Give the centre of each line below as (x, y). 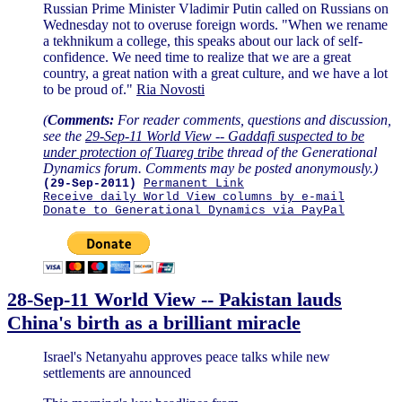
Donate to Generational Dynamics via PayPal (194, 210)
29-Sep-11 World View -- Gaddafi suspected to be (225, 135)
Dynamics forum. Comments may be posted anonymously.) (210, 168)
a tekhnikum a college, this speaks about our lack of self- (203, 40)
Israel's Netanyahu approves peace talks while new (187, 356)
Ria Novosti (170, 89)
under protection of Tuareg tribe (133, 152)
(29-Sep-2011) (90, 183)
